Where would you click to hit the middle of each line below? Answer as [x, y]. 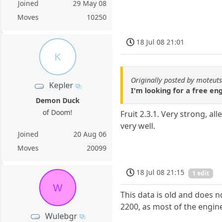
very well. [138, 126]
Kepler [61, 85]
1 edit [201, 173]
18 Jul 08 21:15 [161, 172]
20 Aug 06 [90, 134]
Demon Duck [57, 100]
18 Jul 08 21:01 [161, 42]
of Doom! [58, 112]
